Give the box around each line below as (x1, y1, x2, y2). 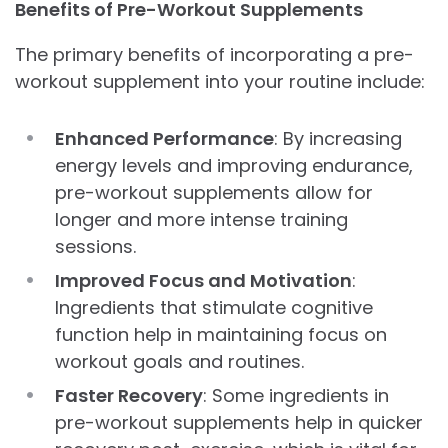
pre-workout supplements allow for (55, 179, 373, 205)
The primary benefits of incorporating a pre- (15, 41, 414, 67)
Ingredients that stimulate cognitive (55, 294, 373, 320)
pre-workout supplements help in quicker (55, 409, 423, 435)
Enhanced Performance (55, 125, 274, 151)
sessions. (55, 233, 136, 259)
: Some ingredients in (203, 382, 389, 408)
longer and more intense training (55, 206, 348, 232)
